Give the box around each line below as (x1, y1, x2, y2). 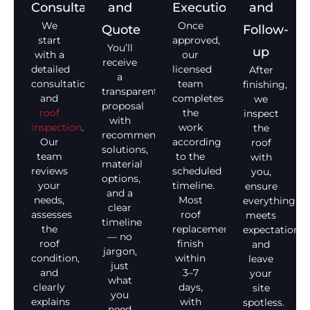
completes (172, 92, 224, 105)
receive (102, 56, 137, 69)
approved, (172, 34, 220, 47)
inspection (31, 121, 82, 134)
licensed (172, 63, 212, 76)
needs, (34, 194, 64, 207)
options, (102, 172, 140, 185)
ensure (244, 180, 277, 193)
